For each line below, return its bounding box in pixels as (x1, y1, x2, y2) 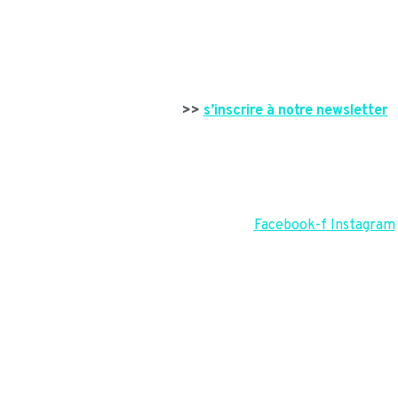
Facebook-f (253, 217, 327, 235)
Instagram (330, 217, 395, 235)
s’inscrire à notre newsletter (203, 102, 387, 121)
